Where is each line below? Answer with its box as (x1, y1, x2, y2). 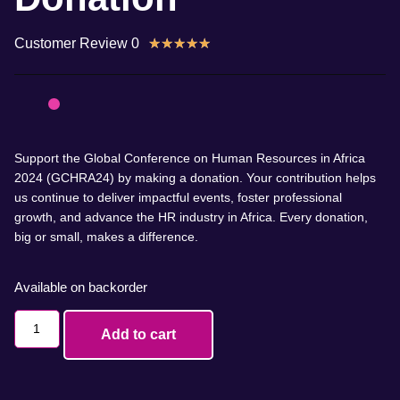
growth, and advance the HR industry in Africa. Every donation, (14, 210, 368, 225)
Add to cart (100, 327, 176, 342)
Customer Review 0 (14, 35, 139, 51)
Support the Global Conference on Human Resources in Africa (14, 151, 365, 166)
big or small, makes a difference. (14, 229, 198, 245)
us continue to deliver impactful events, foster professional (14, 190, 342, 205)
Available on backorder (14, 279, 147, 295)
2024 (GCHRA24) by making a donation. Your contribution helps (14, 171, 376, 186)
